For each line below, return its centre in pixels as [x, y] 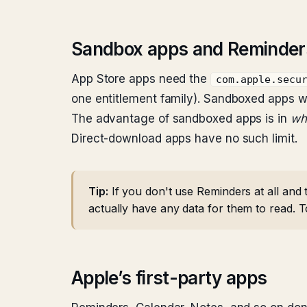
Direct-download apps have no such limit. [184, 138]
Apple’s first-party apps [169, 278]
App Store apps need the [141, 79]
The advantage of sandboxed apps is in [181, 119]
